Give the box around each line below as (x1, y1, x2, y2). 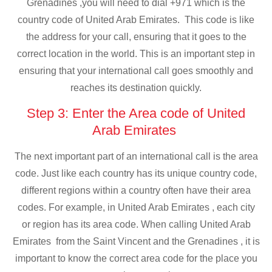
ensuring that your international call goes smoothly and (19, 65, 253, 76)
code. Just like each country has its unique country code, (15, 168, 257, 178)
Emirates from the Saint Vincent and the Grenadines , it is (12, 236, 260, 246)
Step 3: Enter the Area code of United (27, 106, 245, 121)
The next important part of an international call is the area (14, 151, 258, 161)
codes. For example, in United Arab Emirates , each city (17, 202, 255, 212)
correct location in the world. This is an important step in (17, 48, 255, 59)
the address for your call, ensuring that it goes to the (25, 31, 246, 42)
